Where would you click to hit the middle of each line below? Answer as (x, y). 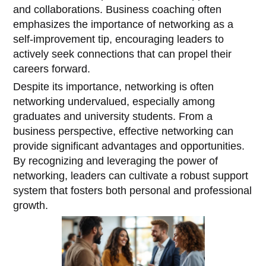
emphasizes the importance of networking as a (123, 24)
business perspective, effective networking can (123, 131)
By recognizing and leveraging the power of (116, 161)
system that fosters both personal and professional (133, 190)
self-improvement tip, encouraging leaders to (119, 39)
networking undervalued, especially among (114, 101)
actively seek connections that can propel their (123, 54)
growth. (31, 205)
